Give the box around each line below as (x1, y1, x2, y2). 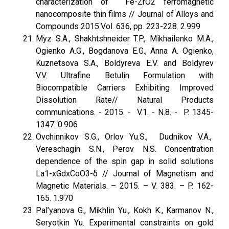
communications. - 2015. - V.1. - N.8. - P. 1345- (36, 107, 214, 117)
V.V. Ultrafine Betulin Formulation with (36, 71, 214, 80)
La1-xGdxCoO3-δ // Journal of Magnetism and (36, 169, 214, 178)
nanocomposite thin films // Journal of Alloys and (36, 9, 214, 19)
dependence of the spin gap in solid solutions (36, 156, 214, 166)
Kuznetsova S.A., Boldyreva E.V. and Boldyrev (36, 58, 214, 68)
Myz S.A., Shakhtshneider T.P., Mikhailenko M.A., (36, 34, 214, 43)
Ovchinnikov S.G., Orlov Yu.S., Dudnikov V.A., (36, 132, 214, 142)
